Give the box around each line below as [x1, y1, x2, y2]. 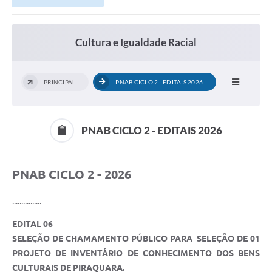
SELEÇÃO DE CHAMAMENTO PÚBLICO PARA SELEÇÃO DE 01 [12, 234, 260, 244]
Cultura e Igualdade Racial [75, 36, 197, 49]
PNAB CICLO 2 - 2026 [12, 168, 131, 182]
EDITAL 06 [12, 219, 53, 229]
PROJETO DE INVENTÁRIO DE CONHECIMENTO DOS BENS [12, 248, 260, 259]
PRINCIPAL [44, 78, 76, 86]
